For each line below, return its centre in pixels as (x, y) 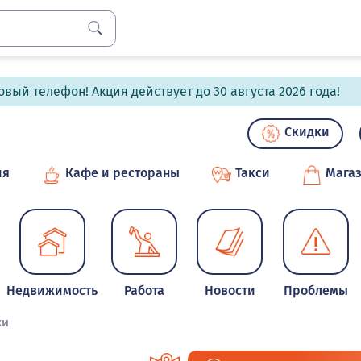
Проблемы (315, 290)
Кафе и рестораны (122, 173)
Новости (230, 290)
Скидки (307, 132)
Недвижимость (52, 290)
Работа (145, 290)
